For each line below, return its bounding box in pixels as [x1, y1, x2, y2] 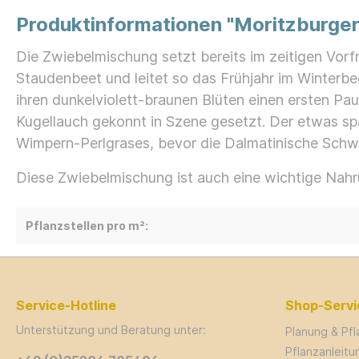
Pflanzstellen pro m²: [26, 219, 148, 232]
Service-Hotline [16, 297, 116, 313]
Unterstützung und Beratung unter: [16, 323, 206, 337]
